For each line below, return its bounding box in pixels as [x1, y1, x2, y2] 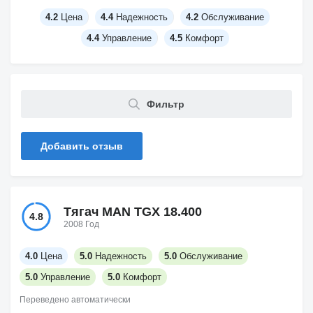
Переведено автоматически [20, 295, 131, 305]
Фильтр [147, 99, 184, 110]
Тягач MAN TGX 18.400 [64, 204, 202, 219]
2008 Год [64, 219, 99, 229]
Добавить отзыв [41, 140, 123, 152]
